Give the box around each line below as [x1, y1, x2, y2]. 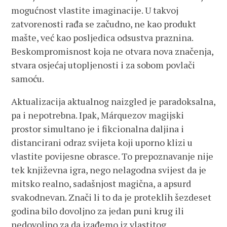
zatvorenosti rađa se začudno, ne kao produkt [11, 18, 197, 30]
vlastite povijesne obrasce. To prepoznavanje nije [11, 150, 214, 162]
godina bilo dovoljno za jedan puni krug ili [11, 205, 184, 217]
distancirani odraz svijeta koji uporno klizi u [11, 136, 193, 148]
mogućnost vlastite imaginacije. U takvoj [11, 4, 179, 16]
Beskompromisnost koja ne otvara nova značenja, [11, 45, 214, 57]
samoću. [11, 72, 45, 85]
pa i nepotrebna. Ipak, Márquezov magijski [11, 109, 184, 121]
